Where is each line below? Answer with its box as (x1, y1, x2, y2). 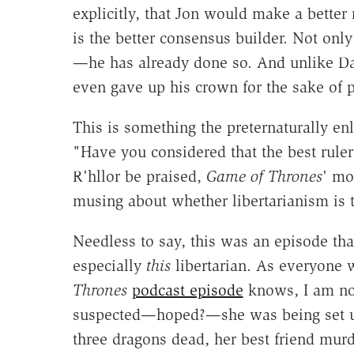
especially (72, 255, 146, 275)
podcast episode (131, 280, 243, 299)
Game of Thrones (205, 166, 322, 186)
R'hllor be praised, (72, 166, 206, 186)
